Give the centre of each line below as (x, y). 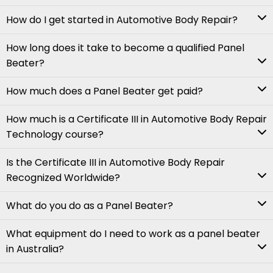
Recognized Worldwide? (63, 178)
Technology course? (55, 135)
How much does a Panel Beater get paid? (105, 91)
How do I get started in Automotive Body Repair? (122, 20)
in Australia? (35, 249)
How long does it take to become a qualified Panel (125, 48)
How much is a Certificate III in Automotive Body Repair (136, 119)
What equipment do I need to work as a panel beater (133, 234)
